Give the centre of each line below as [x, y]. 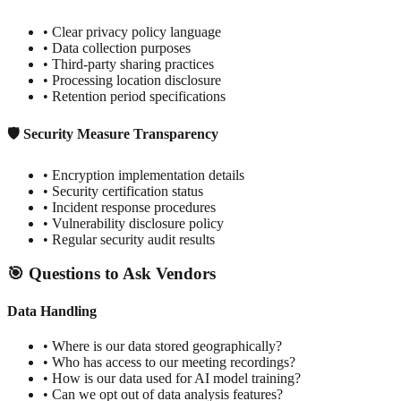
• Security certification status [123, 191]
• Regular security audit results [129, 239]
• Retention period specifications [134, 97]
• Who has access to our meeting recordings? [169, 362]
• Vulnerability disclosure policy [133, 223]
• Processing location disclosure [132, 81]
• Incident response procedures [129, 207]
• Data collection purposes [117, 48]
